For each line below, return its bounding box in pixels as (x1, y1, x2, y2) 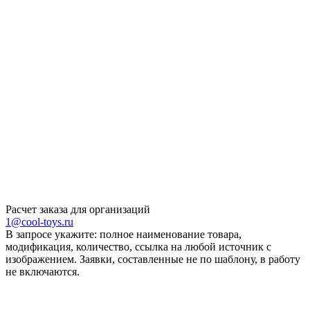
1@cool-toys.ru (6, 215, 73, 228)
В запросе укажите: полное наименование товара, (6, 228, 241, 240)
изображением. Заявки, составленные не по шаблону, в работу (6, 253, 300, 265)
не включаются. (6, 265, 80, 277)
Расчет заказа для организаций (6, 203, 150, 215)
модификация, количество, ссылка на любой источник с (6, 240, 271, 253)
